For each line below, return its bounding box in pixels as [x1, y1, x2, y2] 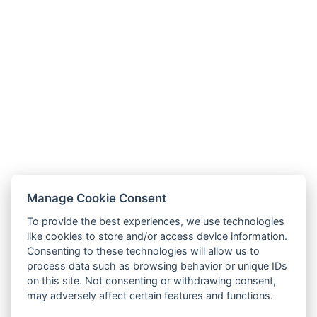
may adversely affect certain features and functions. [27, 289, 274, 301]
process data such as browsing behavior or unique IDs [27, 259, 288, 272]
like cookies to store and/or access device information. [27, 229, 288, 242]
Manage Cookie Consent [27, 190, 167, 205]
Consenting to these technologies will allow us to [27, 244, 260, 257]
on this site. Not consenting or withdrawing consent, [27, 274, 277, 287]
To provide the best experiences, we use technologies [27, 214, 285, 227]
